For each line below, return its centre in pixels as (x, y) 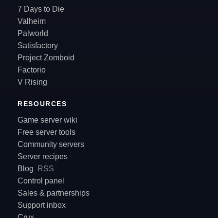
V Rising (32, 82)
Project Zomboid (46, 58)
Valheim (32, 21)
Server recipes (43, 157)
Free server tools (46, 132)
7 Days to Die (41, 9)
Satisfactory (38, 46)
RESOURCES (42, 104)
